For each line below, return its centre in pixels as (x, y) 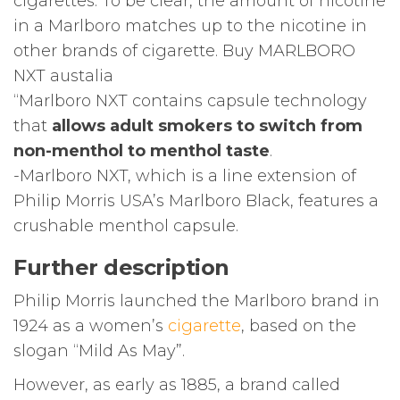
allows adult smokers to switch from (207, 125)
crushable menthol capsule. (126, 225)
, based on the (299, 325)
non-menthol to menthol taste (142, 150)
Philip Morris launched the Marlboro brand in (196, 300)
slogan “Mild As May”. (99, 350)
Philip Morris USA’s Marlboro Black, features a (196, 200)
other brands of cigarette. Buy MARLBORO (184, 50)
